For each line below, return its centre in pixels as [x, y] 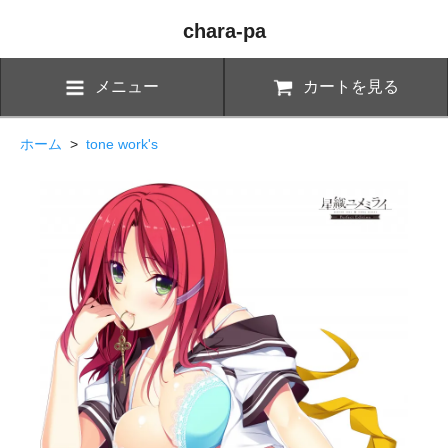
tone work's [122, 143]
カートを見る [351, 86]
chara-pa [224, 31]
